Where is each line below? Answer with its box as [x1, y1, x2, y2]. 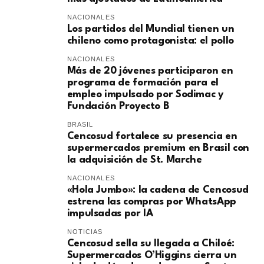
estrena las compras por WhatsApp [67, 197, 236, 207]
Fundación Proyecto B [67, 101, 170, 112]
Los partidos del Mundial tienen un [67, 24, 235, 35]
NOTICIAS [67, 228, 103, 236]
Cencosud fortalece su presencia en [67, 131, 237, 142]
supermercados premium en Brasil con [67, 143, 249, 154]
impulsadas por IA [67, 209, 153, 219]
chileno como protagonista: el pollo [67, 36, 234, 47]
